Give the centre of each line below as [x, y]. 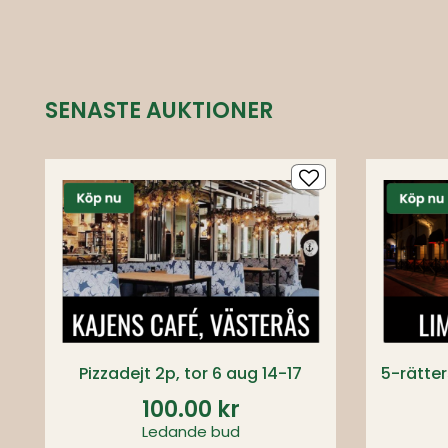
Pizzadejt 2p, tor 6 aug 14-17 [190, 373]
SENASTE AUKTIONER [159, 110]
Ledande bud [190, 431]
